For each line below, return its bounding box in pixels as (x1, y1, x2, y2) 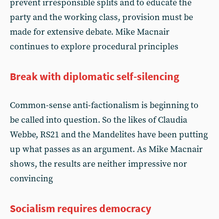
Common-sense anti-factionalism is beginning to (10, 100, 198, 111)
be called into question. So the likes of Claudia (10, 114, 187, 126)
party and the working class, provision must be (10, 12, 193, 23)
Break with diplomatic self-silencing (10, 69, 179, 83)
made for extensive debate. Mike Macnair (10, 26, 170, 38)
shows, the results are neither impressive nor (10, 158, 187, 170)
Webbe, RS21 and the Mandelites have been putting (10, 129, 208, 140)
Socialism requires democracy (10, 201, 151, 215)
